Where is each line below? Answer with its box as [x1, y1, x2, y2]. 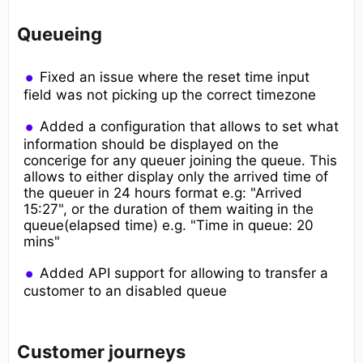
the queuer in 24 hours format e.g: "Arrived [23, 185, 302, 202]
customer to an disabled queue [23, 283, 227, 300]
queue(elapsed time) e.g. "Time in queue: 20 [23, 217, 314, 234]
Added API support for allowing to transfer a [40, 265, 329, 282]
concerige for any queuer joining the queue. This [23, 152, 337, 169]
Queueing [17, 23, 102, 45]
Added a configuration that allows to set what [40, 118, 340, 135]
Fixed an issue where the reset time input [40, 69, 310, 86]
